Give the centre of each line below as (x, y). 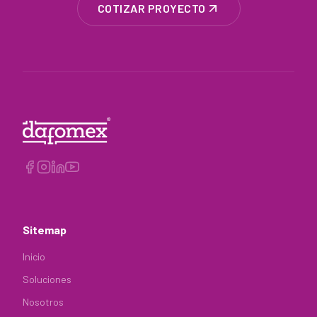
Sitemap (45, 230)
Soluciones (47, 279)
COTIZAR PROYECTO (151, 8)
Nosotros (43, 302)
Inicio (34, 257)
